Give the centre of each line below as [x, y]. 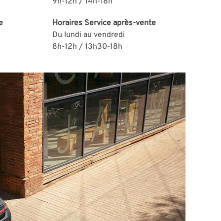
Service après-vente [120, 23]
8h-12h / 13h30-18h [87, 47]
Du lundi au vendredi [89, 35]
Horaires [68, 23]
